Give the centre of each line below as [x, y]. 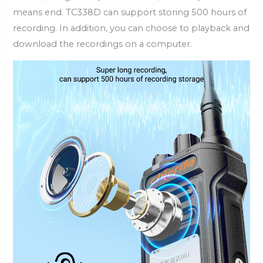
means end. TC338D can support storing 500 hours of [130, 12]
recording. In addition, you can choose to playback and [131, 28]
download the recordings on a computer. [103, 44]
